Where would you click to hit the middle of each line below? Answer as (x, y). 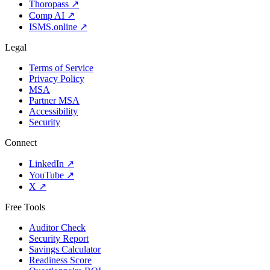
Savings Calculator (65, 249)
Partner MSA (54, 100)
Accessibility (53, 111)
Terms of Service (61, 67)
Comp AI (47, 15)
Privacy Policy (57, 78)
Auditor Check (57, 227)
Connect (21, 142)
